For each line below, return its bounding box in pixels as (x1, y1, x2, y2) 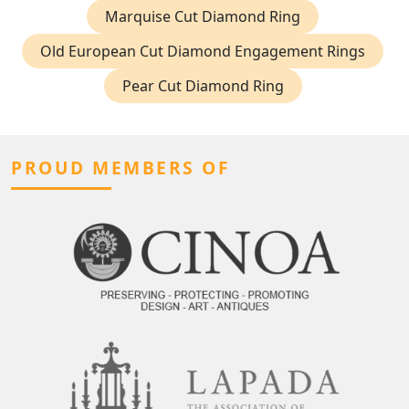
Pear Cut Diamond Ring (121, 76, 284, 97)
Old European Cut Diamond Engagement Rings (40, 41, 365, 62)
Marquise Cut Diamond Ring (105, 6, 300, 27)
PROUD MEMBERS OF (11, 155, 230, 181)
